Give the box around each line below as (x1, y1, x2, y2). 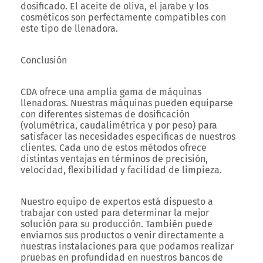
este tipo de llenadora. (21, 23, 118, 34)
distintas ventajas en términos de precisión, (21, 153, 208, 164)
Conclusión (21, 55, 67, 66)
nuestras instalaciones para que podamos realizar (21, 241, 234, 252)
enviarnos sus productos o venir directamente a (21, 230, 224, 241)
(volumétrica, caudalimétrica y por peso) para (21, 120, 217, 131)
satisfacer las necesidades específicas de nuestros (21, 131, 235, 142)
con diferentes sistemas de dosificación (21, 109, 190, 120)
